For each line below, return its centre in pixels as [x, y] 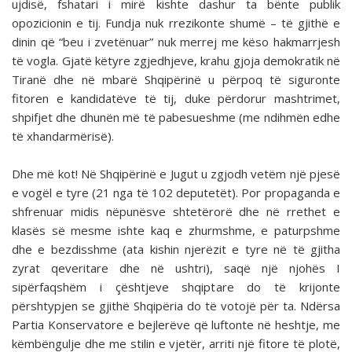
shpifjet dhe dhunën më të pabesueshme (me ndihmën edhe [176, 117]
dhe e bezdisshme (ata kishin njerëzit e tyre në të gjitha [176, 249]
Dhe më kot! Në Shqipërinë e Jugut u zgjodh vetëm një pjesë [176, 174]
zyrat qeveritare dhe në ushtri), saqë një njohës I [176, 268]
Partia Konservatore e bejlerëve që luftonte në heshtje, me [176, 325]
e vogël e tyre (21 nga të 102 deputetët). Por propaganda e [176, 193]
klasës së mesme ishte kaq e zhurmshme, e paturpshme [176, 231]
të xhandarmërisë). [63, 136]
